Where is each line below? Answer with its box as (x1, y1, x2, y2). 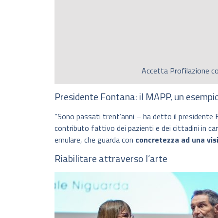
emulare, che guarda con (54, 134, 135, 146)
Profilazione (170, 65, 210, 77)
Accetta (142, 65, 170, 77)
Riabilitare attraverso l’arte (54, 150, 167, 166)
